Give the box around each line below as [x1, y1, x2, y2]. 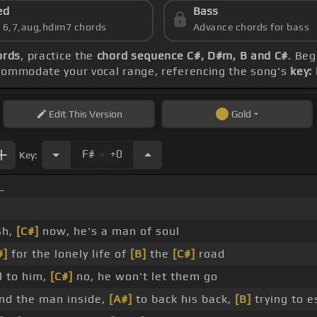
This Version [66, 108, 122, 120]
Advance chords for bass [192, 21, 310, 33]
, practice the [21, 49, 97, 63]
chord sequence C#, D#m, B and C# [96, 49, 289, 63]
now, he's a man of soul [38, 224, 180, 238]
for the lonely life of [7, 247, 130, 261]
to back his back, [132, 292, 235, 306]
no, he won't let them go [72, 270, 218, 284]
